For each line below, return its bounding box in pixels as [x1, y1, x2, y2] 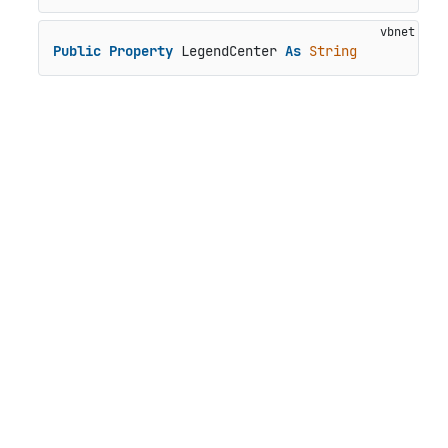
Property [108, 42, 173, 61]
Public [52, 42, 101, 61]
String [308, 42, 357, 61]
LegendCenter [172, 42, 285, 61]
